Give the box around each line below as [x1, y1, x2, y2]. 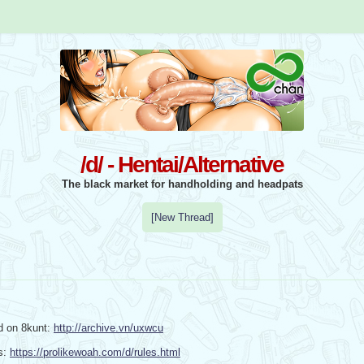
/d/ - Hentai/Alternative [80, 152, 284, 177]
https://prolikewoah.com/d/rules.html [9, 346, 180, 359]
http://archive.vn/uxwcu [53, 322, 163, 335]
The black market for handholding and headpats [61, 178, 303, 190]
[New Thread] [150, 211, 214, 223]
